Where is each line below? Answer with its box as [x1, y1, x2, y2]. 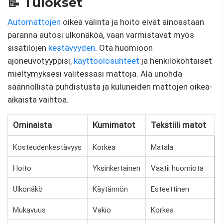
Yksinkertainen [93, 164, 140, 173]
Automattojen [7, 17, 61, 27]
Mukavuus [13, 206, 46, 215]
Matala [151, 143, 173, 152]
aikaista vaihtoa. [7, 95, 69, 105]
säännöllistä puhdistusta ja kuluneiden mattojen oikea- [7, 82, 213, 92]
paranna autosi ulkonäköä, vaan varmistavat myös [7, 30, 194, 40]
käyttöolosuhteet [74, 56, 139, 66]
